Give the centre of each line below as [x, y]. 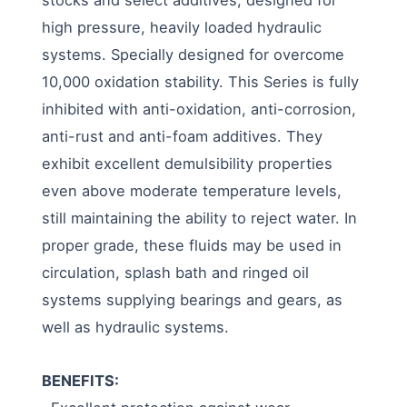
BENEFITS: [81, 380]
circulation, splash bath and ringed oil [176, 272]
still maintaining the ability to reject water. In [200, 218]
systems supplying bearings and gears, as [193, 299]
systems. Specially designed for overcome [194, 54]
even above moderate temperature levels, [192, 190]
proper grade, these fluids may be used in [192, 245]
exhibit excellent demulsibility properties [188, 163]
